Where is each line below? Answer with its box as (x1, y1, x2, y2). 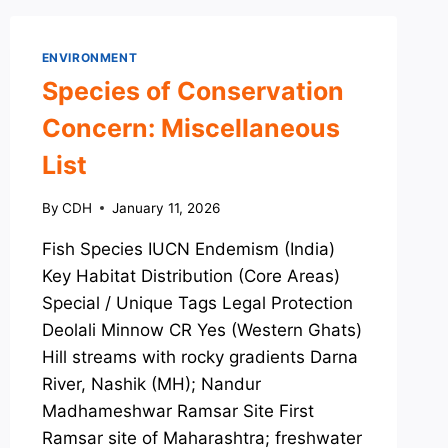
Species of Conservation (41, 75, 344, 106)
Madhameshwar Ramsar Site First (41, 400, 314, 421)
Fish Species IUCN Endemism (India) (41, 238, 335, 259)
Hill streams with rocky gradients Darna (41, 346, 358, 367)
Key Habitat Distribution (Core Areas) (41, 265, 340, 286)
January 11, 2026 (111, 199, 220, 216)
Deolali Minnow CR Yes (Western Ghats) (41, 319, 362, 340)
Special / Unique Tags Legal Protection (41, 292, 353, 313)
